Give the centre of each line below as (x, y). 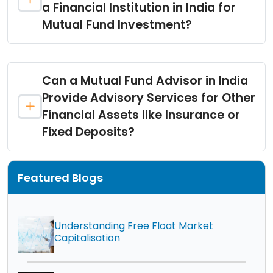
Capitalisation (87, 238)
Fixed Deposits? (88, 132)
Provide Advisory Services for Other (149, 98)
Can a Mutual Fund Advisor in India (145, 81)
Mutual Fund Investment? (117, 25)
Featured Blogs (60, 178)
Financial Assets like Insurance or (141, 115)
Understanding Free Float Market (134, 225)
